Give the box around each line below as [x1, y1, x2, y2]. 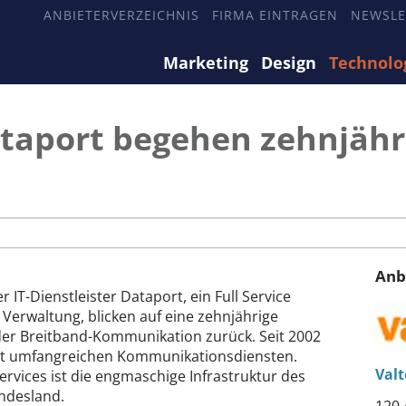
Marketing [163, 52, 248, 73]
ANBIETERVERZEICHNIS [43, 6, 199, 24]
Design [261, 52, 316, 73]
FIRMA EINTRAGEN [212, 6, 338, 24]
